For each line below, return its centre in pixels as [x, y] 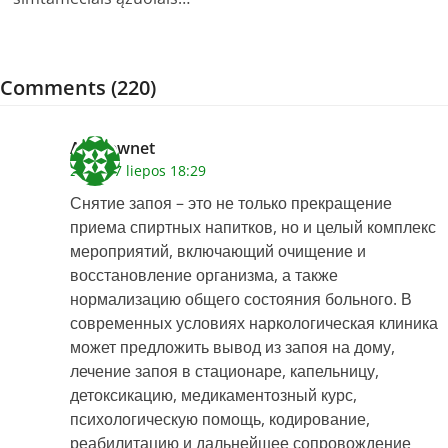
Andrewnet [112, 148]
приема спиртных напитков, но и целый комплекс [253, 227]
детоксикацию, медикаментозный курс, [213, 395]
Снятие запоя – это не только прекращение [231, 203]
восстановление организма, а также [204, 275]
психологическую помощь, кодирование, [220, 419]
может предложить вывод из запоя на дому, [232, 347]
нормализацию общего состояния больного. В [241, 299]
